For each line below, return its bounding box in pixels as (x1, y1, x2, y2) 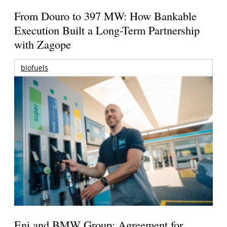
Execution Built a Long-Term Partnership (14, 22, 200, 37)
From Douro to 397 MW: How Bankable (14, 8, 197, 23)
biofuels (21, 63, 49, 73)
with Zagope (14, 36, 71, 52)
